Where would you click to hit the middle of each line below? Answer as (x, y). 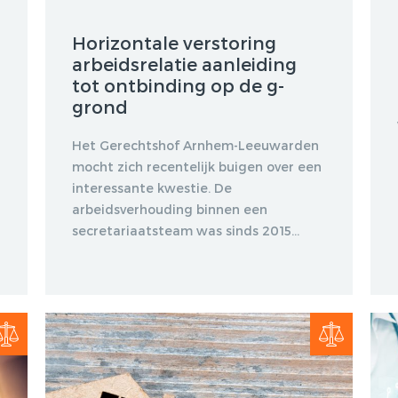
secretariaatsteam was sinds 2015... (185, 230)
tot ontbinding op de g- (178, 85)
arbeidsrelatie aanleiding (184, 64)
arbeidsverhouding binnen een (169, 209)
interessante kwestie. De (151, 187)
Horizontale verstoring (174, 42)
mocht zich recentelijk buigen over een (196, 166)
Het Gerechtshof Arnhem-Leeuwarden (195, 145)
